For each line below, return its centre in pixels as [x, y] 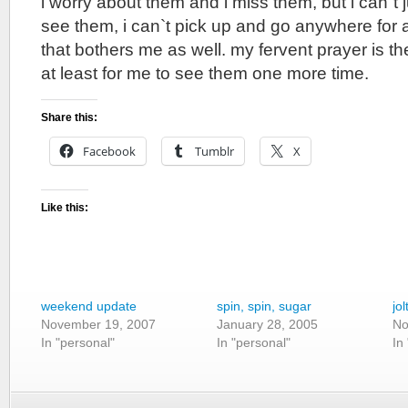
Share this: [69, 117]
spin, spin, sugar [265, 306]
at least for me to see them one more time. [205, 73]
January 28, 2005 [268, 324]
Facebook [109, 151]
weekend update [89, 306]
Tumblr [214, 151]
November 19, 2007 [98, 324]
